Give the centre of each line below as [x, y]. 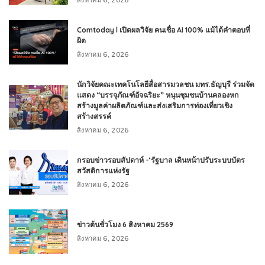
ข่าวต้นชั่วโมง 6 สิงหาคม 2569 [125, 224]
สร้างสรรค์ [94, 116]
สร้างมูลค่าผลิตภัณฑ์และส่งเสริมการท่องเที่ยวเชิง [155, 105]
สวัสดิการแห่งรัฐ [103, 170]
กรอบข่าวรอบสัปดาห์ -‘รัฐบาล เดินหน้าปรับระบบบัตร [161, 160]
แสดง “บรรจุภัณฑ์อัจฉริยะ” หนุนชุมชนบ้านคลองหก [158, 95]
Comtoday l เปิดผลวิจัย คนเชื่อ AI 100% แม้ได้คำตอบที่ [164, 30]
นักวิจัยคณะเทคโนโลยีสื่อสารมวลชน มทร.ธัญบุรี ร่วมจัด [166, 84]
